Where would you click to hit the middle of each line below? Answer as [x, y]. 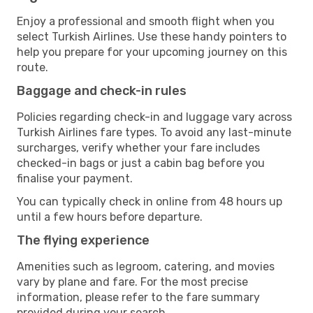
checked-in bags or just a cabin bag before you [141, 163]
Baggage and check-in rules [102, 90]
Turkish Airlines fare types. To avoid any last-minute [154, 132]
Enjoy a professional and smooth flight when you [146, 21]
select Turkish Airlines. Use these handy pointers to [152, 36]
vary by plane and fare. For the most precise [132, 282]
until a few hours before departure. [110, 217]
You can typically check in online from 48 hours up [150, 201]
